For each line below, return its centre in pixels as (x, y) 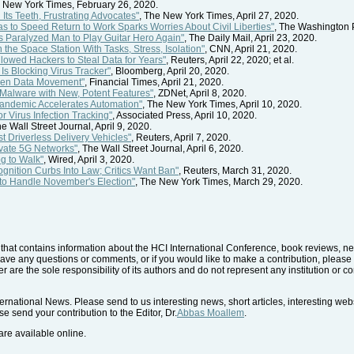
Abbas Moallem (211, 313)
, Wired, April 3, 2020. (89, 159)
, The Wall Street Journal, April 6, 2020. (160, 148)
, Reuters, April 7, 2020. (181, 137)
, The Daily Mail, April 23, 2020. (250, 38)
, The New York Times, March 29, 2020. (219, 181)
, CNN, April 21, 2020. (251, 49)
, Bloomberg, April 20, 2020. (170, 71)
